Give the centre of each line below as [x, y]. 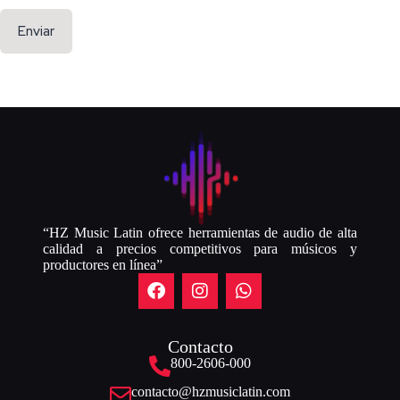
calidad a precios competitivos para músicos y [200, 248]
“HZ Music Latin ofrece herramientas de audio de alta [200, 232]
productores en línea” [103, 264]
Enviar [36, 32]
